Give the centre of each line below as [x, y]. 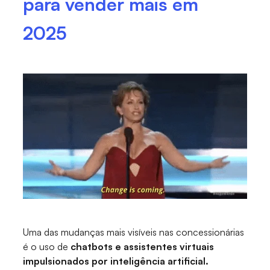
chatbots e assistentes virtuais [143, 247]
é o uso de [47, 247]
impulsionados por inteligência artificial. [116, 261]
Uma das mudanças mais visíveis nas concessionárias [134, 232]
